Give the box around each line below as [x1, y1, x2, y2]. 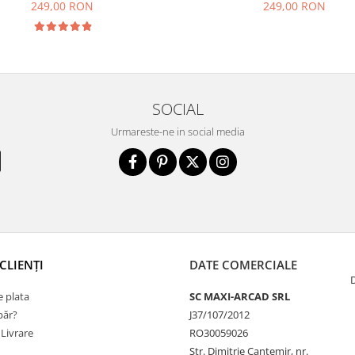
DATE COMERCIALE [189, 257, 297, 273]
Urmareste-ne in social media [110, 124, 245, 139]
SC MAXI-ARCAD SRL [189, 289, 290, 303]
